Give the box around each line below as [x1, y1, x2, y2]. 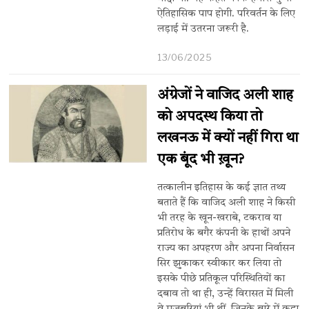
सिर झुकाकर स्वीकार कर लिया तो [157, 258, 282, 269]
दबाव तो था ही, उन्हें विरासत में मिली [157, 288, 294, 299]
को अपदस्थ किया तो [157, 109, 263, 124]
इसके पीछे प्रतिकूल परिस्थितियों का [157, 273, 286, 284]
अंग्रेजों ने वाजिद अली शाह [157, 88, 294, 103]
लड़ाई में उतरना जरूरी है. [157, 23, 250, 34]
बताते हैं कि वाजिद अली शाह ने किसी [157, 197, 296, 208]
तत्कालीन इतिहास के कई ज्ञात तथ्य [157, 182, 286, 193]
